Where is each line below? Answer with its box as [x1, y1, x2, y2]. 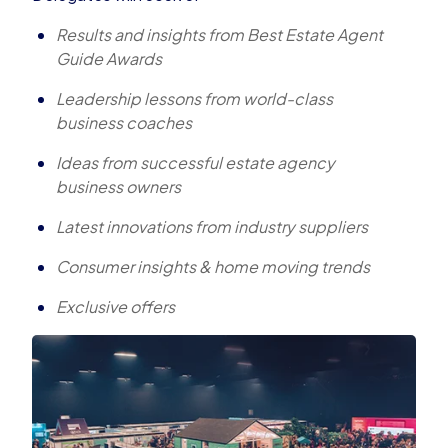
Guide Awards [56, 48, 162, 70]
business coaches [56, 112, 192, 134]
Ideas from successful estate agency [56, 152, 335, 174]
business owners [56, 176, 181, 198]
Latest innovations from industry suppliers [56, 216, 368, 238]
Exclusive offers [56, 296, 175, 318]
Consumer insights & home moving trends [56, 256, 370, 278]
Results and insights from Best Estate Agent [56, 24, 383, 46]
